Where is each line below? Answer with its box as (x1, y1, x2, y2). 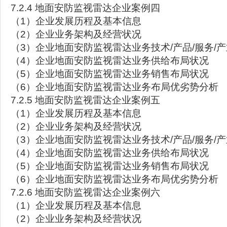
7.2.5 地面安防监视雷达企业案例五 (11, 95, 160, 105)
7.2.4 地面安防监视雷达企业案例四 (11, 3, 160, 13)
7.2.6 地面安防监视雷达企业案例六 (11, 187, 160, 198)
